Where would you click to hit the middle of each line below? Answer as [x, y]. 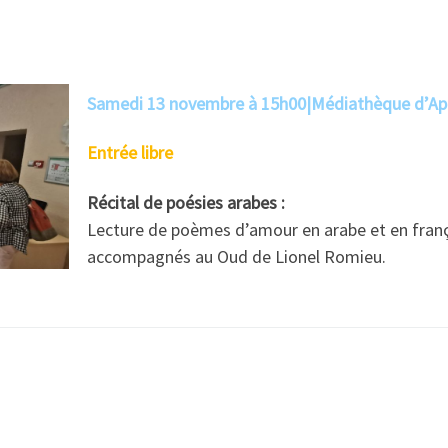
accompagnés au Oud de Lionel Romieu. [236, 256]
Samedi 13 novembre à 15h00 [196, 103]
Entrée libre [130, 153]
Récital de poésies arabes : [186, 202]
